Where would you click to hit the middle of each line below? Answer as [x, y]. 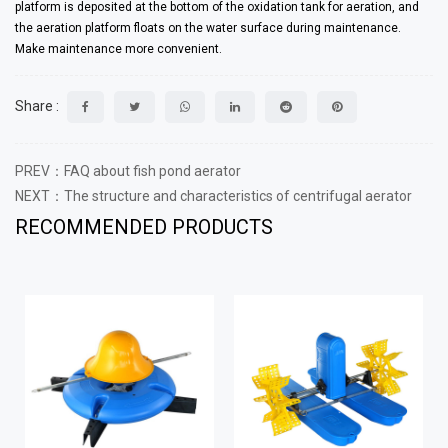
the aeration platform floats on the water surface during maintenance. [208, 27]
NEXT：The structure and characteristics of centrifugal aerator [213, 195]
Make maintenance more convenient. [118, 48]
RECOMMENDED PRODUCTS [144, 226]
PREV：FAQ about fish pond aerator [128, 170]
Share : [37, 106]
